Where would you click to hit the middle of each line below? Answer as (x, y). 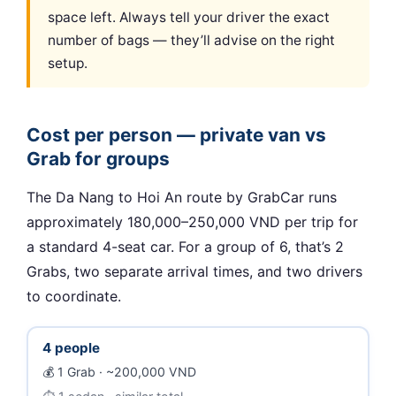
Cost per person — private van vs (176, 134)
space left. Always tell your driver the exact (189, 17)
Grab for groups (98, 158)
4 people (71, 347)
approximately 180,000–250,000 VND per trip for (192, 221)
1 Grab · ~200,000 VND (126, 372)
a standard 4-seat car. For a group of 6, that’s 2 (185, 246)
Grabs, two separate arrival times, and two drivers (194, 271)
